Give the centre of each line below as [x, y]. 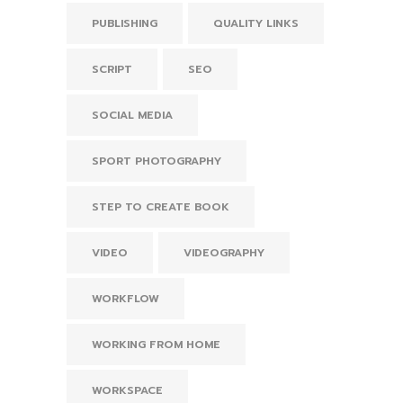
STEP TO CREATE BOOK [161, 206]
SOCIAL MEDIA [132, 115]
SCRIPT [112, 69]
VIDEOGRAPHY [224, 252]
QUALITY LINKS [256, 23]
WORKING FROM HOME [156, 344]
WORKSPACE [127, 390]
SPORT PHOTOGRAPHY [157, 161]
